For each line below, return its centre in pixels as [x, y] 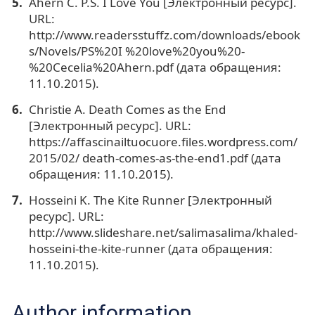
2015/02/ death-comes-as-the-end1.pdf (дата [155, 157]
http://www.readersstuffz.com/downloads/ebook [164, 34]
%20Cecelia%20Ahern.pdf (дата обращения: [155, 67]
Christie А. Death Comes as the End [127, 109]
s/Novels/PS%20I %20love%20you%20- [136, 51]
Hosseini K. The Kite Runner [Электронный [150, 200]
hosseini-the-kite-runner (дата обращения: [150, 248]
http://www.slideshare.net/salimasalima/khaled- [163, 232]
